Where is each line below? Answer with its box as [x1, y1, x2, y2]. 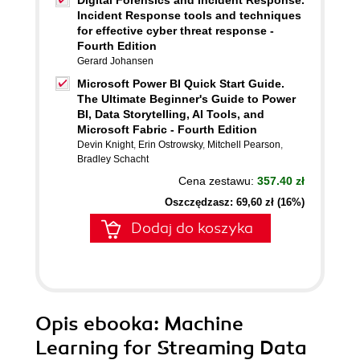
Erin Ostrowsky [138, 139, 202, 150]
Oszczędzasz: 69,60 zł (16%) [165, 196, 305, 208]
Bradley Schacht [77, 153, 149, 165]
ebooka [84, 312, 153, 336]
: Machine [153, 312, 243, 336]
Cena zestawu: [178, 174, 257, 187]
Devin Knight [77, 139, 133, 150]
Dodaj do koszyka [131, 219, 253, 237]
